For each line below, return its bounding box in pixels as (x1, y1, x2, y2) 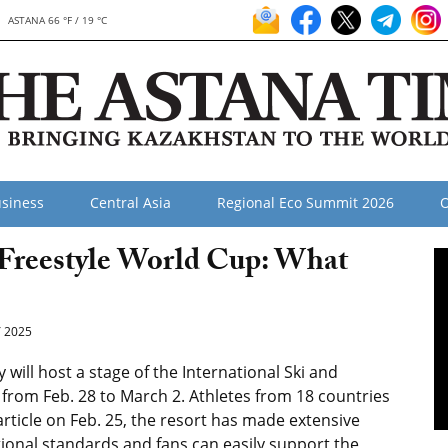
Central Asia (90, 193, 171, 212)
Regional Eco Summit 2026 (217, 193, 394, 212)
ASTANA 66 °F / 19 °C (8, 13, 108, 27)
